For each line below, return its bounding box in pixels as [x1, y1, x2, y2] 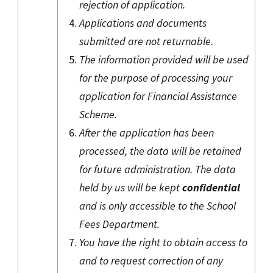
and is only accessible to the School [79, 198, 236, 213]
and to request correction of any [79, 253, 223, 268]
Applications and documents [79, 15, 207, 30]
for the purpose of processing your [79, 70, 232, 85]
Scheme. [79, 107, 119, 121]
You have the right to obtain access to [79, 235, 247, 249]
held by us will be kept [79, 180, 182, 194]
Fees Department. [79, 216, 160, 231]
